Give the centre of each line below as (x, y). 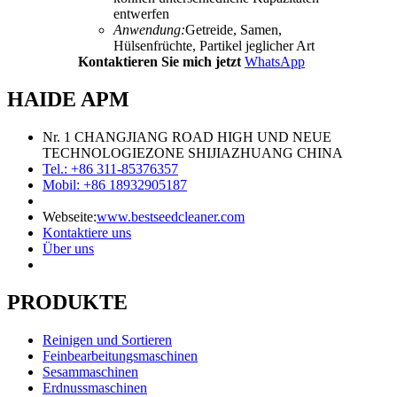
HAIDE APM (68, 99)
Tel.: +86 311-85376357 (110, 168)
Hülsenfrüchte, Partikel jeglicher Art (214, 45)
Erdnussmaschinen (95, 387)
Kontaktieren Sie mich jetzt (160, 61)
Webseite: (70, 216)
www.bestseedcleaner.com (171, 216)
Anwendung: (149, 29)
